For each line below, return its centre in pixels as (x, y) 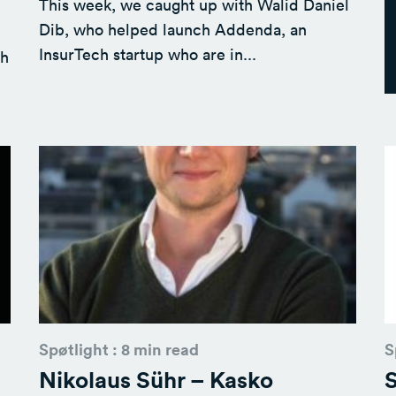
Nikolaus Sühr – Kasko (156, 379)
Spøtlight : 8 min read (118, 349)
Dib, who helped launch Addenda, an (172, 29)
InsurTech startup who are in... (147, 53)
